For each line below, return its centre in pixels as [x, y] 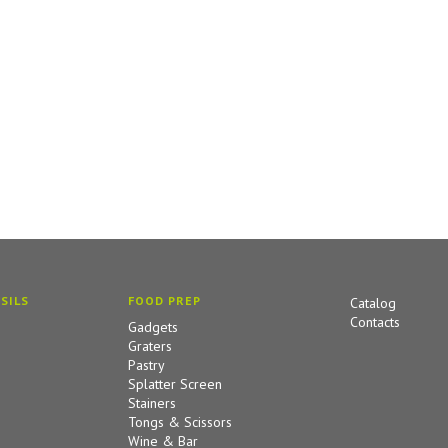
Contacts [375, 321]
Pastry [146, 364]
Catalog [373, 302]
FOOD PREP [164, 300]
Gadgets [153, 326]
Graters [150, 345]
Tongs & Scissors [180, 421]
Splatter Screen [175, 383]
